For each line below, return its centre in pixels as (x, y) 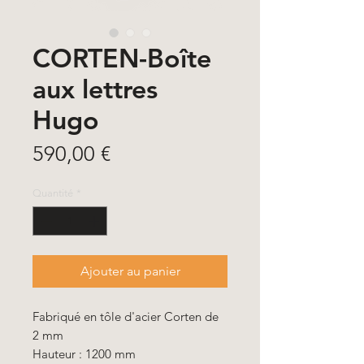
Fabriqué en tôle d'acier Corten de (126, 316)
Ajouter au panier (130, 271)
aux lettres (95, 89)
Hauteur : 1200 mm (84, 353)
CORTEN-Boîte (122, 58)
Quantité (53, 193)
